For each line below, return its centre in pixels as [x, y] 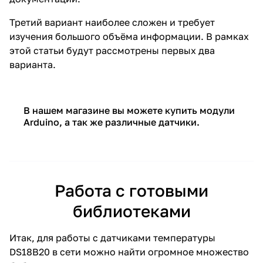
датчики [178, 122]
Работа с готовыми [131, 191]
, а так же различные [109, 122]
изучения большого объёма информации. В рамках [129, 37]
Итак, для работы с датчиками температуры [112, 238]
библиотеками [131, 211]
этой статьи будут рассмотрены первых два [112, 51]
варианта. [34, 65]
